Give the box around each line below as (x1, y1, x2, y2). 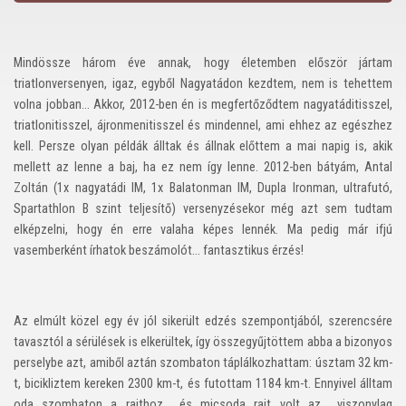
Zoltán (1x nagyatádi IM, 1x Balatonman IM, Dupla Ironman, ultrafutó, (14, 179, 392, 196)
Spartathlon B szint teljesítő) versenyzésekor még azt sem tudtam (14, 200, 392, 217)
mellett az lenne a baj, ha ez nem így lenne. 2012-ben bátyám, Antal (14, 159, 392, 175)
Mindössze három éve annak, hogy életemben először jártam (14, 54, 392, 71)
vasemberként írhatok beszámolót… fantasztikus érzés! (14, 242, 304, 258)
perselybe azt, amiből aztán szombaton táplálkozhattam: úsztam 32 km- (14, 354, 392, 371)
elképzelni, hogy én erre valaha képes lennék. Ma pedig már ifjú (14, 221, 392, 237)
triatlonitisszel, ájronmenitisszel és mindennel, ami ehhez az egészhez (14, 117, 392, 133)
